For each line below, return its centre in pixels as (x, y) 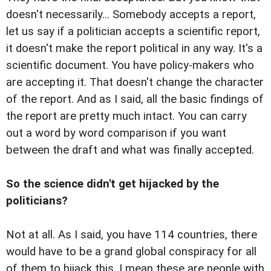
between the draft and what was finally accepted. (130, 150)
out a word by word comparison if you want (116, 133)
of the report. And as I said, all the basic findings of (135, 99)
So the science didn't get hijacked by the (113, 184)
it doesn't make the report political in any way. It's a (134, 48)
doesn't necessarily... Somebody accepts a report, (131, 14)
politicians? (37, 201)
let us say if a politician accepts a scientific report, (133, 31)
